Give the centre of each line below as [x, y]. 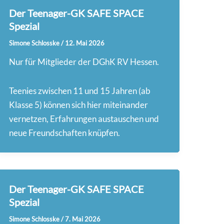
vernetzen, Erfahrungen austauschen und [84, 118]
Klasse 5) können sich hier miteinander [79, 104]
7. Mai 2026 [83, 219]
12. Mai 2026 [85, 43]
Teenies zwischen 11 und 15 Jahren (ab [80, 90]
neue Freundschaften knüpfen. [65, 132]
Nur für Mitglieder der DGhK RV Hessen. [84, 62]
